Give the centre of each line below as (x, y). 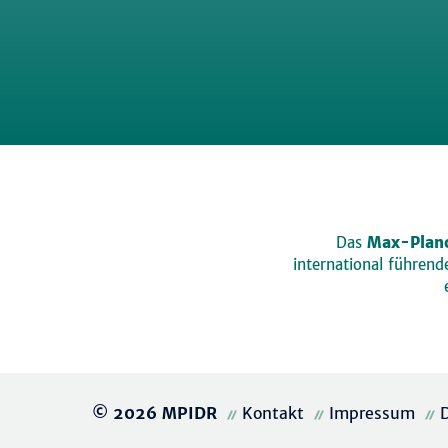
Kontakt (273, 413)
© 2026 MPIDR (157, 413)
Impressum (372, 413)
